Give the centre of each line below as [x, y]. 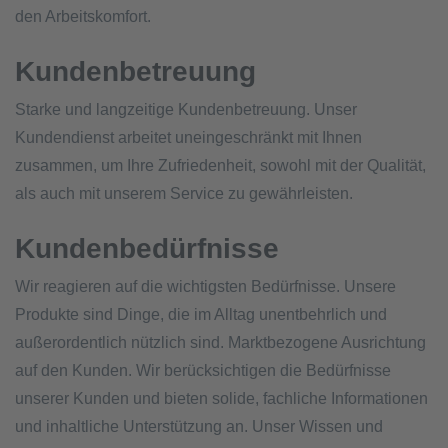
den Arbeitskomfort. [83, 16]
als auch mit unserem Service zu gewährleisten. [184, 193]
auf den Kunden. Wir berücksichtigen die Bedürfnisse [203, 370]
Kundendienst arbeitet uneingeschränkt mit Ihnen [188, 137]
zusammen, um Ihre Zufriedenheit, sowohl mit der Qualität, [220, 165]
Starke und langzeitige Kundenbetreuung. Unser [186, 109]
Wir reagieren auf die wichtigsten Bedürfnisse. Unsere [205, 286]
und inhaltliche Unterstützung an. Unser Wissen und [199, 426]
